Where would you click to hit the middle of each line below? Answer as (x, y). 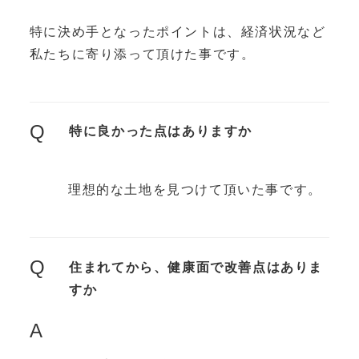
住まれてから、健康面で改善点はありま (196, 267)
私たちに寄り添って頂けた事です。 (142, 54)
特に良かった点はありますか (161, 131)
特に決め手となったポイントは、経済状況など (177, 32)
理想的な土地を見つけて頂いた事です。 (195, 190)
